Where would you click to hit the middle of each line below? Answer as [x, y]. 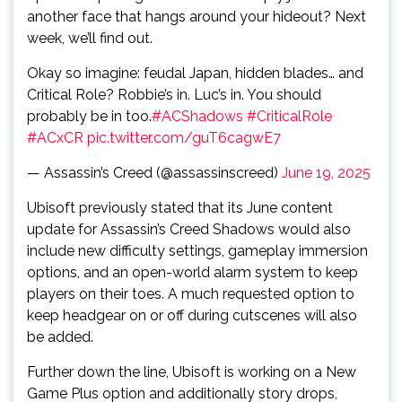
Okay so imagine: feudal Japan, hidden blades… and [195, 73]
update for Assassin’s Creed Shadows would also [189, 229]
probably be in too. [89, 116]
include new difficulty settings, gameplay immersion [197, 251]
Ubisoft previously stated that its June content [180, 208]
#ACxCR [55, 138]
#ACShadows [197, 116]
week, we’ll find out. [90, 38]
